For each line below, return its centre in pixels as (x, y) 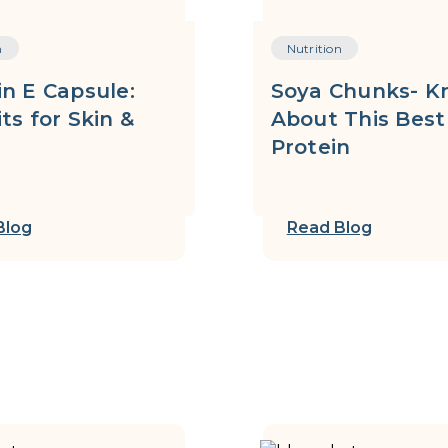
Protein (310, 147)
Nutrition (314, 48)
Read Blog (329, 227)
